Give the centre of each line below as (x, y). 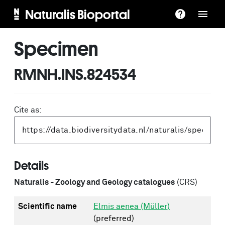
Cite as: (28, 110)
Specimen (56, 48)
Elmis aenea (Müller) (132, 206)
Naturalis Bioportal (77, 14)
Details (31, 165)
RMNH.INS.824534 (75, 74)
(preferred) (114, 218)
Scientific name (47, 206)
